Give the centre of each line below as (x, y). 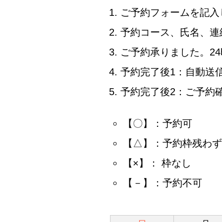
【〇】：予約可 (158, 123)
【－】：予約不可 (163, 183)
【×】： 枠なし (157, 163)
